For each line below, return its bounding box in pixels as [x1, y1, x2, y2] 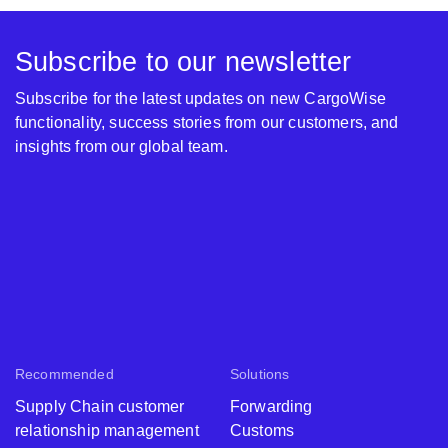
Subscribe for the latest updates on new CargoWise [15, 89, 386, 107]
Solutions [230, 365, 290, 382]
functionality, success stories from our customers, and [15, 113, 399, 131]
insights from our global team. [15, 137, 228, 155]
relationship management [15, 421, 199, 439]
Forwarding [230, 397, 313, 415]
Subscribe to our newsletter [15, 45, 352, 77]
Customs [230, 421, 295, 439]
